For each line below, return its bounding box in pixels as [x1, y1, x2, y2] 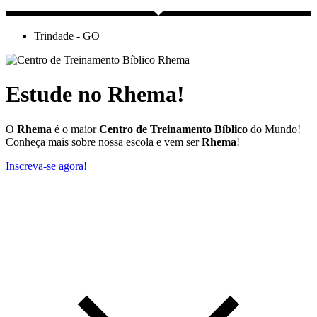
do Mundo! [248, 122, 301, 135]
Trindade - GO [34, 30, 100, 42]
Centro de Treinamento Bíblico [99, 122, 248, 135]
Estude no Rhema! [6, 81, 185, 108]
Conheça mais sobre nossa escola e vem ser [6, 135, 202, 148]
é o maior [54, 122, 99, 135]
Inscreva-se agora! [6, 159, 87, 172]
